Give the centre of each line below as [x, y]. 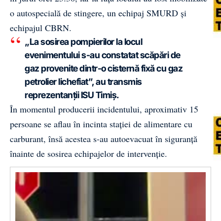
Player [24, 187]
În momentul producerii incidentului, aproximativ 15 [104, 109]
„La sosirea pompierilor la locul [83, 41]
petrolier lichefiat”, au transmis [83, 81]
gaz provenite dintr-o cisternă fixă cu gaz [104, 68]
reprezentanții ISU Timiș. [72, 95]
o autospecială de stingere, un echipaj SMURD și [98, 13]
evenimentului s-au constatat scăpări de [103, 55]
